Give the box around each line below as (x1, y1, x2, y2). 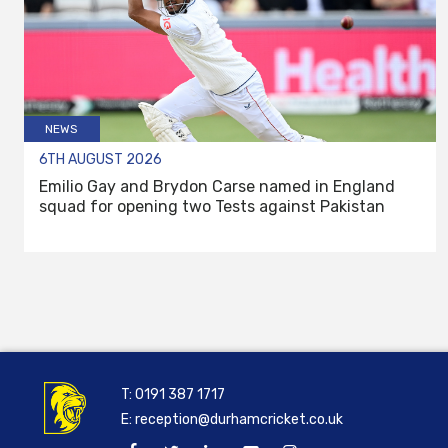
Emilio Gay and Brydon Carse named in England (39, 176, 395, 196)
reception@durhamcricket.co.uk (135, 410, 344, 428)
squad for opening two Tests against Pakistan (39, 196, 385, 216)
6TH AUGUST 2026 (39, 150, 162, 168)
